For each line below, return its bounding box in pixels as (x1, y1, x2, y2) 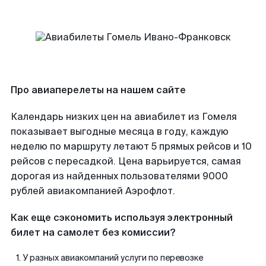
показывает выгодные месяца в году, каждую (11, 125, 229, 138)
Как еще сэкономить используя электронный (11, 211, 233, 224)
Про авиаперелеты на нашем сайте (11, 84, 186, 96)
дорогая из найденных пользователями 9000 (11, 170, 228, 182)
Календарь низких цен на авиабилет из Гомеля (11, 110, 237, 123)
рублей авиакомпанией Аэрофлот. (11, 185, 175, 197)
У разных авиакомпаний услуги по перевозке (23, 252, 203, 263)
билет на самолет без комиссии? (11, 226, 175, 239)
